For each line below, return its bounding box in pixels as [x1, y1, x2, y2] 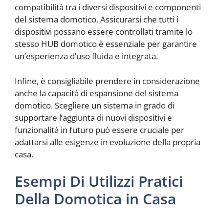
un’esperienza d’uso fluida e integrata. [15, 50, 158, 62]
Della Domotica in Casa [15, 189, 176, 209]
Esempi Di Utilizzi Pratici [15, 171, 183, 192]
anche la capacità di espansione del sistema [15, 87, 178, 99]
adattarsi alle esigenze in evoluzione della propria [15, 136, 200, 148]
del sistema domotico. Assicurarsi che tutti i [15, 14, 178, 25]
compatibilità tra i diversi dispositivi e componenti [15, 1, 201, 13]
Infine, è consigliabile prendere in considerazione [15, 75, 200, 87]
